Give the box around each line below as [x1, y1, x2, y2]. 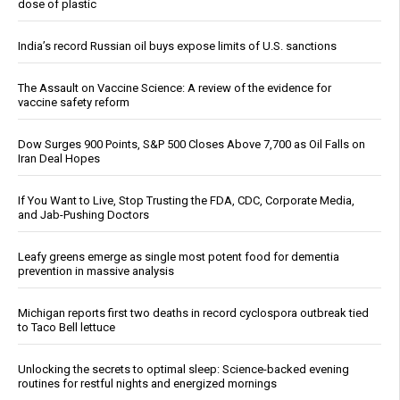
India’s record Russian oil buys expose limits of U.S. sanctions [18, 38, 337, 53]
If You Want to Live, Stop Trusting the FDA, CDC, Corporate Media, [18, 193, 354, 207]
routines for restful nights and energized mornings [18, 376, 277, 390]
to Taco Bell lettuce [18, 320, 115, 334]
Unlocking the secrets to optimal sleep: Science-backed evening [18, 362, 349, 376]
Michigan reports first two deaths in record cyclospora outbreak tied [18, 305, 369, 320]
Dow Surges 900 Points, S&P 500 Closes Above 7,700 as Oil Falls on [18, 137, 365, 151]
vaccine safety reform [18, 95, 129, 109]
